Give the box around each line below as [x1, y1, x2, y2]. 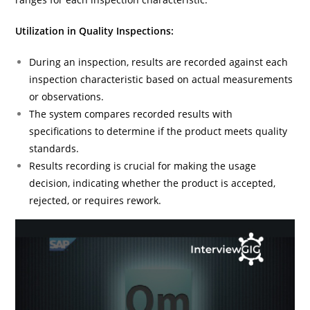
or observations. [29, 89, 104, 103]
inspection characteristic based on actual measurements [29, 72, 293, 86]
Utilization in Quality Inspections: [15, 24, 174, 37]
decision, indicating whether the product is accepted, [29, 176, 276, 190]
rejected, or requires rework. [29, 193, 162, 207]
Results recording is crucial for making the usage [29, 158, 257, 172]
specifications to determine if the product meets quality [29, 124, 288, 138]
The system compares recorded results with [29, 107, 233, 120]
